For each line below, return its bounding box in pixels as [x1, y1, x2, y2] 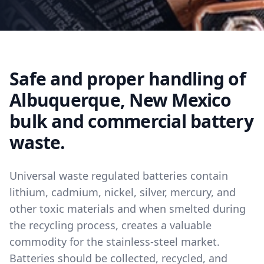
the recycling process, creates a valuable [9, 218, 212, 232]
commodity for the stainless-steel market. [9, 235, 220, 249]
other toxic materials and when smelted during [9, 202, 246, 216]
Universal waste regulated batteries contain [9, 169, 228, 183]
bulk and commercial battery [9, 109, 253, 133]
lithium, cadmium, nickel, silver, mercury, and [9, 185, 236, 199]
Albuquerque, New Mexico [9, 88, 231, 112]
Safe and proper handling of [9, 67, 246, 91]
